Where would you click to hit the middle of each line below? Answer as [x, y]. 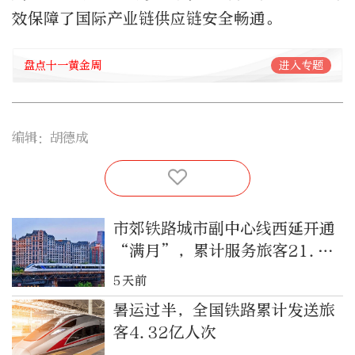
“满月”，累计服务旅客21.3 [220, 250]
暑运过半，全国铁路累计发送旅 [224, 311]
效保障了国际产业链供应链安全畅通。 [147, 19]
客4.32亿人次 [164, 333]
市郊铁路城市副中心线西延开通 [224, 228]
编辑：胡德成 [50, 138]
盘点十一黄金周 [63, 65]
